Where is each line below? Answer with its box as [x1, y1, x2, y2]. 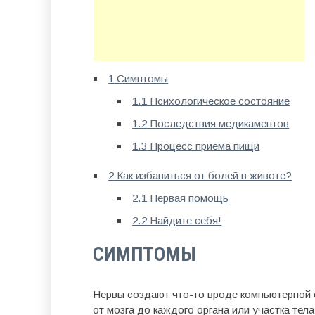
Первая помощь [147, 192, 229, 204]
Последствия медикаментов [147, 117, 290, 129]
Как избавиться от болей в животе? [114, 169, 292, 181]
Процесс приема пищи [147, 140, 260, 152]
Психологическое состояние [147, 95, 290, 107]
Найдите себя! [147, 214, 222, 226]
